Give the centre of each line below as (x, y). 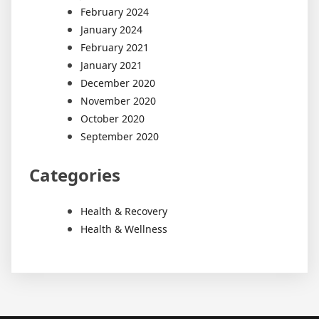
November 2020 (118, 100)
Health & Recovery (124, 211)
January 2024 (111, 29)
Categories (75, 174)
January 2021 (111, 65)
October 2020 (113, 118)
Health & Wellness (124, 229)
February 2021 (115, 47)
